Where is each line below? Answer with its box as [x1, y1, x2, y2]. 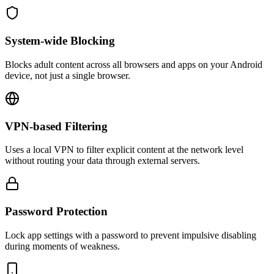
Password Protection [5, 205, 108, 218]
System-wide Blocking [5, 34, 115, 48]
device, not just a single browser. [5, 70, 130, 81]
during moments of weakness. [5, 240, 120, 251]
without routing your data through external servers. [5, 155, 200, 166]
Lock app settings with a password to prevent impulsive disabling [5, 229, 256, 240]
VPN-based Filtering [5, 119, 108, 133]
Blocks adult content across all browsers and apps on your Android [5, 59, 262, 70]
